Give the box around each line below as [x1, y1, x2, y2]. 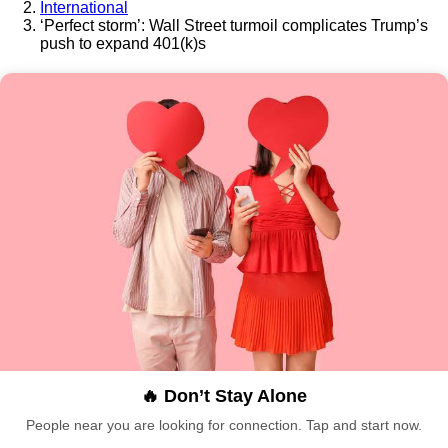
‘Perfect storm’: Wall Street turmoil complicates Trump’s [40, 16, 428, 34]
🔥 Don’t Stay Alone [141, 386, 307, 407]
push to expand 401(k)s [40, 34, 206, 52]
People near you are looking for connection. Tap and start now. [26, 417, 422, 434]
